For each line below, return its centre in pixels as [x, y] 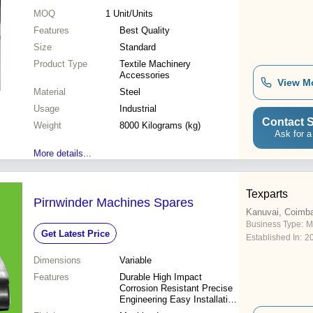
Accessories [145, 75]
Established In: [274, 238]
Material [50, 92]
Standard [138, 48]
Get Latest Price [75, 233]
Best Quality [145, 31]
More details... [63, 154]
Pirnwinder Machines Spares [114, 203]
